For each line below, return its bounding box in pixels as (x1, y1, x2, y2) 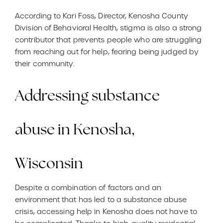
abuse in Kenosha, (15, 122, 135, 138)
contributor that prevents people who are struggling (15, 35, 202, 45)
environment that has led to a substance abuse (15, 195, 187, 204)
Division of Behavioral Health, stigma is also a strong (15, 23, 202, 33)
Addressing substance (15, 89, 160, 105)
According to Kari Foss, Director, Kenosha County (15, 11, 188, 21)
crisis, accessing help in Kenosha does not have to (15, 207, 198, 216)
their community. (15, 59, 74, 69)
